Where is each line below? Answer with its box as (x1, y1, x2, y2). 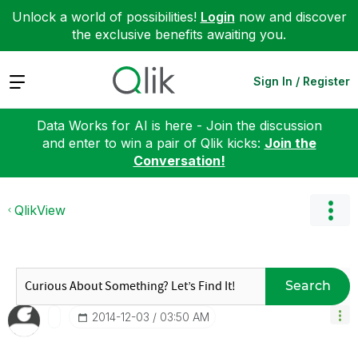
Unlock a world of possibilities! (11, 9, 201, 25)
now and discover (234, 9, 347, 25)
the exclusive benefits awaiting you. (72, 26, 286, 42)
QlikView (14, 201, 66, 218)
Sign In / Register (253, 74, 350, 88)
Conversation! (133, 152, 225, 169)
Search (284, 278, 331, 293)
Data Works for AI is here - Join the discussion (36, 117, 322, 133)
